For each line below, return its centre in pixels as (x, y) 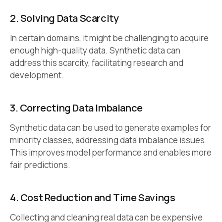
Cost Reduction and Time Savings (98, 197)
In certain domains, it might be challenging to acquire (109, 38)
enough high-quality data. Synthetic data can (95, 50)
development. (37, 75)
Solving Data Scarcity (69, 18)
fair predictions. (40, 165)
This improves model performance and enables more (111, 152)
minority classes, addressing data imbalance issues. (109, 140)
